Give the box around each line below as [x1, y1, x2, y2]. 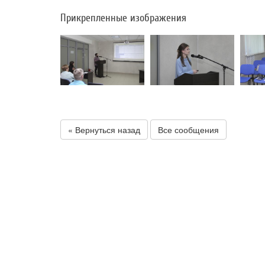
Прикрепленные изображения [60, 11, 186, 24]
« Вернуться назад [68, 124, 140, 136]
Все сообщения [158, 124, 219, 136]
